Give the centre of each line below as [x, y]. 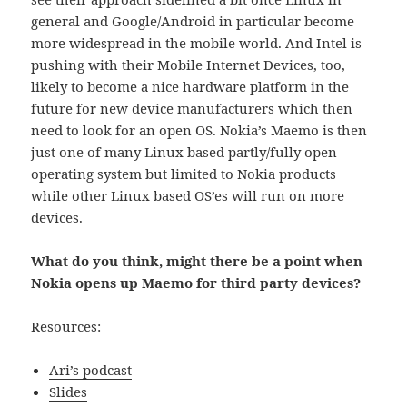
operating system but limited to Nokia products [184, 174]
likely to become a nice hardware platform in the [190, 87]
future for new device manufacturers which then [192, 109]
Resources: [66, 327]
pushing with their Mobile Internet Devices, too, [189, 65]
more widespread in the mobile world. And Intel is [197, 43]
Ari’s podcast [91, 370]
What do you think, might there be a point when [197, 261]
